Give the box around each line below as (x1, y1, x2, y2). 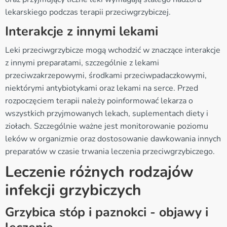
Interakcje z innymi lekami (5, 22, 158, 40)
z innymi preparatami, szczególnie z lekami (5, 57, 159, 68)
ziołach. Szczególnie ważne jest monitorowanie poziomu (5, 120, 208, 132)
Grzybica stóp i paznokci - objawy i (5, 203, 208, 221)
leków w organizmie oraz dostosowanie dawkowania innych (5, 133, 221, 144)
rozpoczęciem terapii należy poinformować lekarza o (5, 95, 193, 106)
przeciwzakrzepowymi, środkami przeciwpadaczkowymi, (5, 69, 207, 81)
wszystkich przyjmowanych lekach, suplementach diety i (5, 107, 208, 119)
